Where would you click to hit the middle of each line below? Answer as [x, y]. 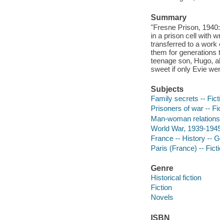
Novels [162, 197]
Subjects [167, 89]
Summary [168, 18]
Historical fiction [176, 178]
